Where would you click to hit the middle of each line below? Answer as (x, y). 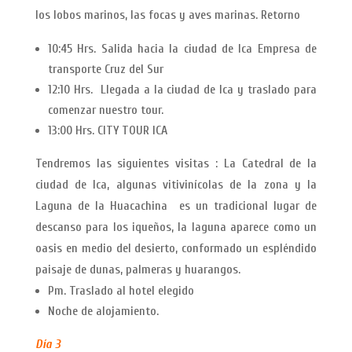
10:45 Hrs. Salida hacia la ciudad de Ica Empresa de (182, 49)
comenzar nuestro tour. (105, 110)
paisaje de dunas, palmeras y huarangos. (137, 270)
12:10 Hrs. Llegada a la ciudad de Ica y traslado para (182, 90)
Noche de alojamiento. (103, 312)
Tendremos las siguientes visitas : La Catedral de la (176, 164)
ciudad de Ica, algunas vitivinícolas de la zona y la (176, 185)
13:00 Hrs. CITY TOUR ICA (107, 131)
